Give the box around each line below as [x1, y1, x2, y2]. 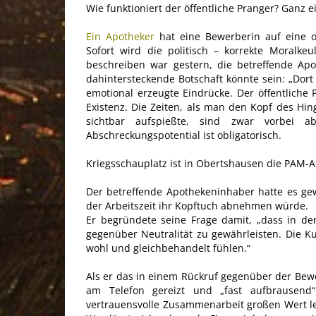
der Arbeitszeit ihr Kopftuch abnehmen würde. [86, 199, 308, 213]
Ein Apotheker [86, 30, 154, 44]
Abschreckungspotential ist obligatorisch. [86, 128, 281, 142]
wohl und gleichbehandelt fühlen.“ [86, 241, 250, 255]
